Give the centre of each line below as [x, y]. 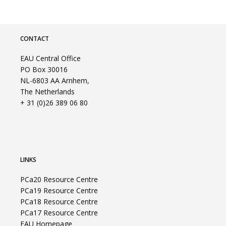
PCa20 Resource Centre [59, 179]
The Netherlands [47, 92]
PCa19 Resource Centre [59, 190]
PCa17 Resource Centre [59, 213]
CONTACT [35, 39]
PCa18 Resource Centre [59, 202]
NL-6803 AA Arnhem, [55, 80]
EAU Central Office [50, 58]
